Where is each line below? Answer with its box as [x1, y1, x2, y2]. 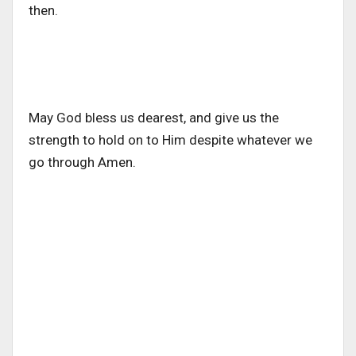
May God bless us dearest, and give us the [29, 110, 279, 126]
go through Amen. [29, 154, 136, 171]
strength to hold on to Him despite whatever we [29, 132, 312, 149]
